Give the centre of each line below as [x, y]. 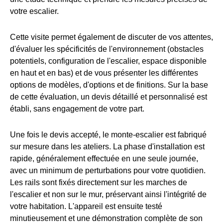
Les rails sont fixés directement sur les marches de [99, 183]
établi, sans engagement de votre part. [77, 109]
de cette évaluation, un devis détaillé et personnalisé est [109, 97]
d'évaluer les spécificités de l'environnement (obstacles [107, 49]
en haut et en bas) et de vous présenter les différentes [104, 73]
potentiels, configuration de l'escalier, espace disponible [108, 61]
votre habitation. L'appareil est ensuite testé [86, 207]
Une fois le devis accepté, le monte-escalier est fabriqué [108, 135]
